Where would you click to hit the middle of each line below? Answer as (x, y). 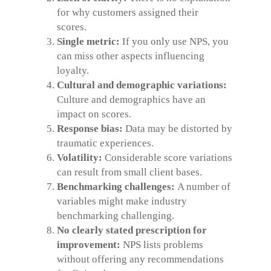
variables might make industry (122, 201)
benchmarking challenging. (116, 215)
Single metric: (88, 41)
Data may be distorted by (178, 128)
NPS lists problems (163, 244)
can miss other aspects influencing (131, 56)
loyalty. (73, 70)
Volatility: (80, 157)
